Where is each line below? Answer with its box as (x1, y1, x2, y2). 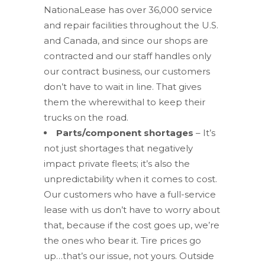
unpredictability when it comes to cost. (44, 173, 217, 185)
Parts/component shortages (56, 127, 193, 138)
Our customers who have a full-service (44, 188, 216, 200)
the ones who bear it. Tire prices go (44, 234, 201, 246)
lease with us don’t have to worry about (44, 203, 220, 215)
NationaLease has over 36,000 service (44, 4, 212, 15)
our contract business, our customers (44, 65, 210, 77)
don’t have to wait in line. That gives (44, 80, 201, 92)
